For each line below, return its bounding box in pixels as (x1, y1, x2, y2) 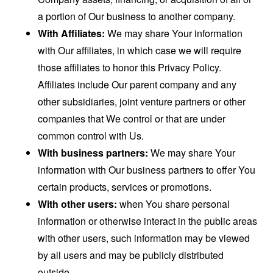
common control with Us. (38, 129, 144, 143)
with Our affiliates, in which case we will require (38, 43, 242, 58)
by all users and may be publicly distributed (38, 248, 224, 263)
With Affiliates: (38, 26, 105, 41)
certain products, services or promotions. (38, 180, 212, 194)
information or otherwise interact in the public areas (38, 214, 258, 229)
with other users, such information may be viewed (38, 231, 250, 246)
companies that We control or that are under (38, 112, 226, 126)
